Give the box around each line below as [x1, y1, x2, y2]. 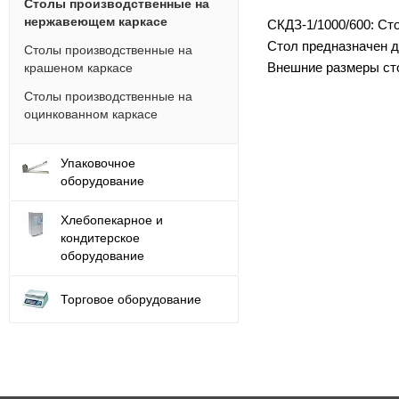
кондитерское [61, 231, 140, 246]
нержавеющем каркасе [24, 14, 167, 29]
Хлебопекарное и [61, 213, 163, 228]
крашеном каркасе [24, 61, 133, 76]
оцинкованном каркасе [24, 107, 158, 122]
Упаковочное [61, 156, 135, 171]
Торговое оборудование [61, 291, 201, 306]
